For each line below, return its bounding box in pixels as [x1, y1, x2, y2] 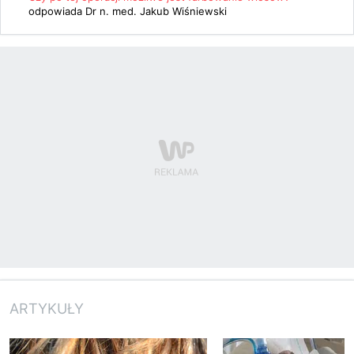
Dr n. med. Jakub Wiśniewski [85, 5, 227, 17]
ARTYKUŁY [9, 299, 84, 317]
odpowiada [28, 5, 85, 17]
